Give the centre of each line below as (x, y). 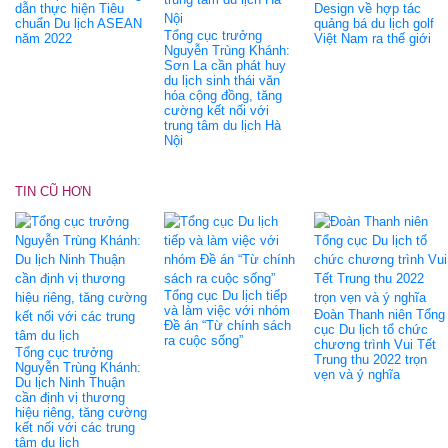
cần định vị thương (70, 397)
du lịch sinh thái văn (222, 80)
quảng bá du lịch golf (373, 23)
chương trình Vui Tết (374, 344)
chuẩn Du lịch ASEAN (78, 23)
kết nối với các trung (75, 427)
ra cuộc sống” (204, 340)
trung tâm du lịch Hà (223, 125)
